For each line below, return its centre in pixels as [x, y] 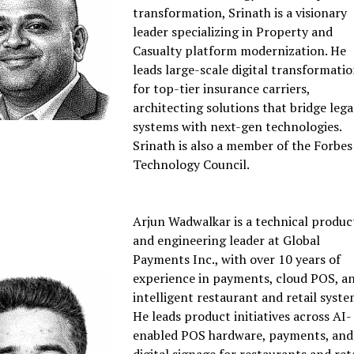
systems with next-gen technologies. [237, 127]
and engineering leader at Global [227, 241]
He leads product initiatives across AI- [243, 316]
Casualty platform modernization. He [240, 51]
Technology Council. [192, 165]
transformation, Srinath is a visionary [240, 13]
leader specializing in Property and [233, 32]
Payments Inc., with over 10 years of [237, 260]
